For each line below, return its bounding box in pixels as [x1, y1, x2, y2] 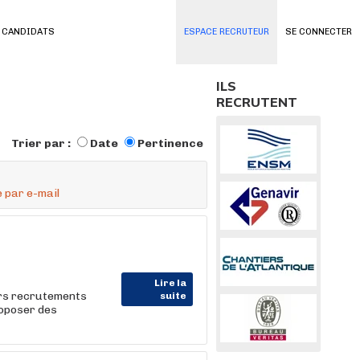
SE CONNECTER [285, 27, 352, 37]
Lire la [154, 277, 186, 288]
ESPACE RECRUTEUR [184, 27, 269, 37]
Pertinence [137, 137, 203, 150]
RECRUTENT [216, 94, 297, 110]
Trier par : [11, 137, 73, 150]
